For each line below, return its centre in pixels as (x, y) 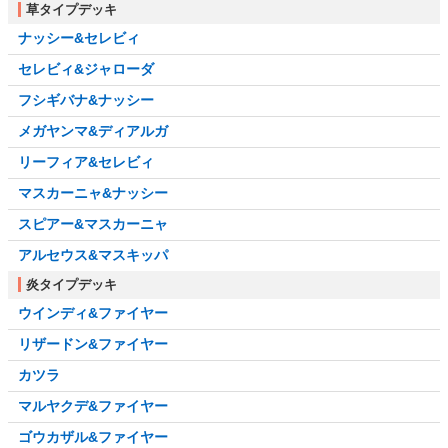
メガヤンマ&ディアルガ (93, 131)
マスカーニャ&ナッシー (93, 193)
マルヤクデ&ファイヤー (93, 406)
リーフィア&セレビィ (86, 162)
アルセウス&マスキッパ (93, 255)
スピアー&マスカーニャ (93, 224)
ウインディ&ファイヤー (93, 313)
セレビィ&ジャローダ (86, 69)
